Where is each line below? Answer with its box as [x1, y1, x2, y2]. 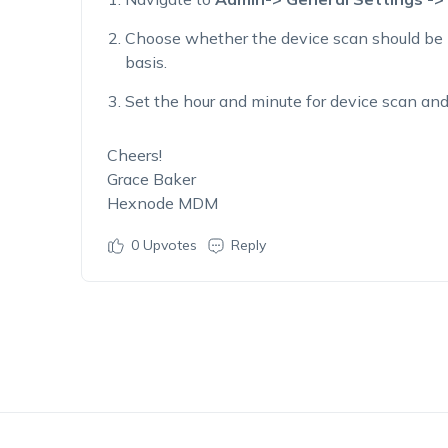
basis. [124, 52, 167, 72]
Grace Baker [106, 169, 196, 189]
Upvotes [138, 236, 197, 254]
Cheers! [106, 145, 162, 165]
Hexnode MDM [106, 193, 218, 213]
